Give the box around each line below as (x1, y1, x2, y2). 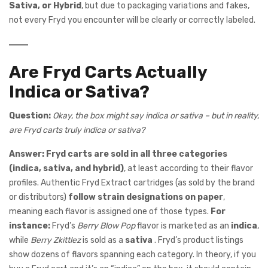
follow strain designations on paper (68, 191, 223, 202)
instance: (9, 220, 50, 231)
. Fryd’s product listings (153, 234, 243, 245)
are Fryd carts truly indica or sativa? (9, 124, 145, 135)
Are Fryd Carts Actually (9, 62, 207, 83)
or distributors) (9, 191, 68, 202)
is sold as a (81, 234, 125, 245)
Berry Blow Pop (77, 220, 135, 231)
